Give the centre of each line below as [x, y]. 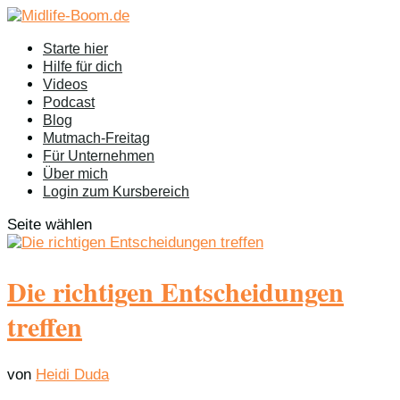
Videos [65, 84]
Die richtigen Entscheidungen [175, 291]
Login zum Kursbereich [116, 192]
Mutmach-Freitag [96, 138]
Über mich [75, 174]
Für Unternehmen [99, 156]
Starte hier [75, 49]
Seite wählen [50, 225]
